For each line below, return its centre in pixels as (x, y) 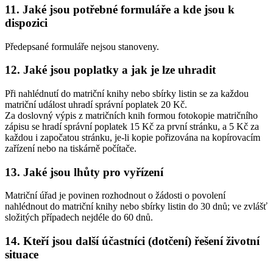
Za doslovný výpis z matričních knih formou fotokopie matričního (131, 115)
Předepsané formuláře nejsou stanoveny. (82, 46)
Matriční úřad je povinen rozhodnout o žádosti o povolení (115, 196)
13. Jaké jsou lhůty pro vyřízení (84, 172)
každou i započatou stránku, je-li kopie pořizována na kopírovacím (133, 137)
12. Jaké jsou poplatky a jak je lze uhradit (110, 70)
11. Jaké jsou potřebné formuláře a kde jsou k (120, 9)
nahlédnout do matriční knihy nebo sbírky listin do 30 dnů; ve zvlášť (136, 207)
